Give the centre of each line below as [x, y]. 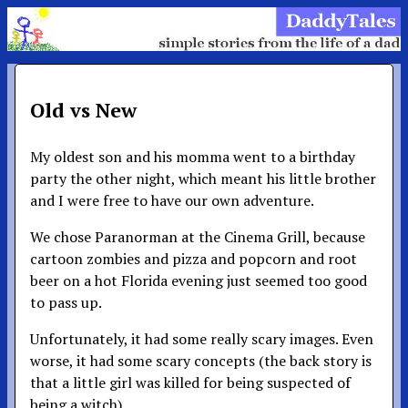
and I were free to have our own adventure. [172, 200]
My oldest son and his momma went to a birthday [193, 156]
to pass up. [66, 302]
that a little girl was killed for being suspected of [190, 382]
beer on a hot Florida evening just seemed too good [199, 280]
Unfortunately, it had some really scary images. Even [202, 338]
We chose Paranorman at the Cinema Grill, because [198, 236]
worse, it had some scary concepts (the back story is [201, 360]
